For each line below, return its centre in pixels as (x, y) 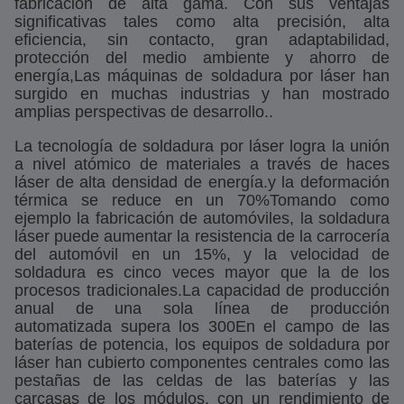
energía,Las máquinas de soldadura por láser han (202, 76)
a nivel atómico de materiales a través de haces (202, 164)
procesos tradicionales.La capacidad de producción (202, 290)
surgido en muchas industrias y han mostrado (202, 94)
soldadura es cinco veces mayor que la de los (202, 272)
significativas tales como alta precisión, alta (202, 22)
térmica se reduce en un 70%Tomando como (202, 200)
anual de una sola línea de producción (202, 308)
